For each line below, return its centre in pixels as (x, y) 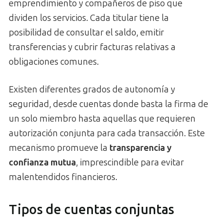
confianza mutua (42, 162)
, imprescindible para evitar (130, 162)
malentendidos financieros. (63, 177)
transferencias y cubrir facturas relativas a (92, 47)
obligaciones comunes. (54, 62)
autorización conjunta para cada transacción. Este (107, 133)
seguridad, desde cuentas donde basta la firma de (109, 104)
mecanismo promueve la (59, 148)
